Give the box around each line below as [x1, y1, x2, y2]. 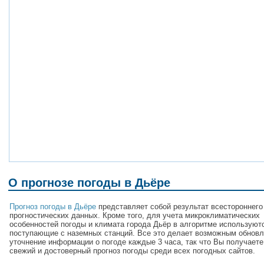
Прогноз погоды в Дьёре [9, 202, 96, 211]
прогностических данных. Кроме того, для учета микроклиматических [9, 210, 260, 220]
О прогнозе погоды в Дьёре [8, 176, 170, 190]
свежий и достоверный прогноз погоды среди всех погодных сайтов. [9, 246, 255, 255]
